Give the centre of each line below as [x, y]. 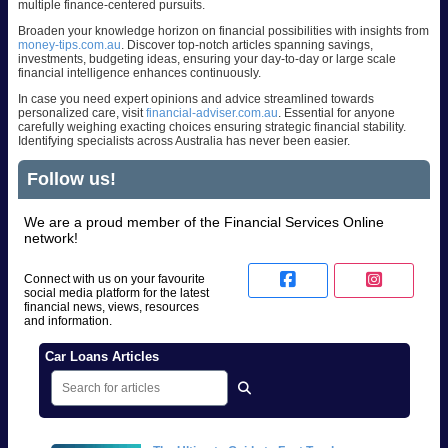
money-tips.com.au [69, 45]
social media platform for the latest [116, 293]
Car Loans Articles [101, 357]
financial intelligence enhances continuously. [139, 73]
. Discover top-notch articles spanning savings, [247, 45]
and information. [68, 321]
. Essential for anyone [336, 113]
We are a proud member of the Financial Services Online [204, 221]
